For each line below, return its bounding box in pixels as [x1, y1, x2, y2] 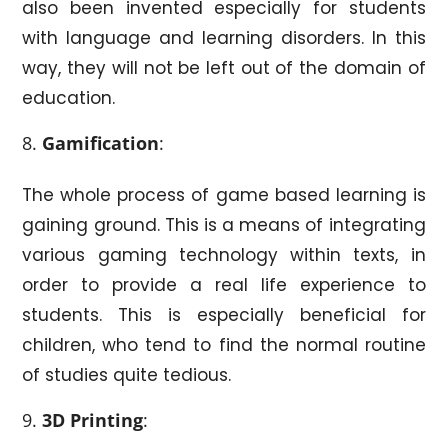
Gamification [42, 130, 160, 155]
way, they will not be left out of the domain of [22, 55, 426, 80]
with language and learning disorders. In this [22, 25, 426, 50]
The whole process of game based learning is [22, 182, 426, 207]
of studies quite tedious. [22, 362, 232, 387]
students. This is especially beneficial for [22, 302, 426, 327]
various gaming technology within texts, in [22, 242, 426, 267]
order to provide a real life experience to [22, 272, 426, 297]
